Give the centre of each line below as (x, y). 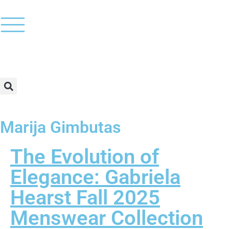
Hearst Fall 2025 (85, 198)
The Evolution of (85, 157)
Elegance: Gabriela (95, 177)
